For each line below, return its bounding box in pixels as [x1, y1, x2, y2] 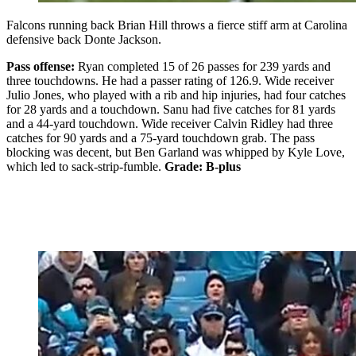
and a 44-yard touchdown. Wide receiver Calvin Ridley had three [6, 117, 333, 131]
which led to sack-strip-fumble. [6, 160, 164, 174]
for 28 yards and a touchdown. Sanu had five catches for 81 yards [6, 103, 335, 117]
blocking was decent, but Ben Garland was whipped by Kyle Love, [6, 145, 345, 160]
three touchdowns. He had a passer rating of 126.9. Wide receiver [6, 74, 334, 88]
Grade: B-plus [164, 160, 244, 174]
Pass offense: [6, 60, 75, 74]
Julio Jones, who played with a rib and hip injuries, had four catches [6, 88, 346, 103]
